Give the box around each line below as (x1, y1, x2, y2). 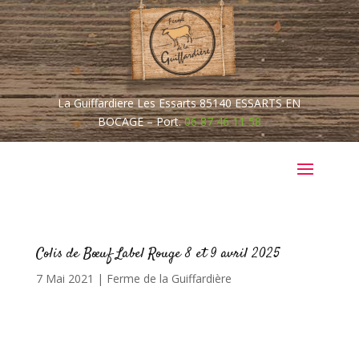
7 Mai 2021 (35, 271, 94, 286)
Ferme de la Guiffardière (106, 271, 232, 286)
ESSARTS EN (235, 95, 301, 111)
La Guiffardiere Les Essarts (58, 95, 200, 111)
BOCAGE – (97, 114, 156, 129)
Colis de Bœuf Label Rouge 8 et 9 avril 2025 (35, 244, 280, 264)
